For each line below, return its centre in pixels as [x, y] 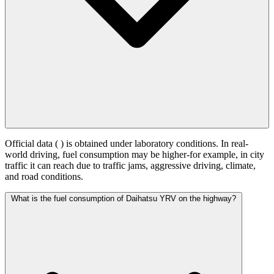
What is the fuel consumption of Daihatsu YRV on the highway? [124, 199]
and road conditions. [44, 177]
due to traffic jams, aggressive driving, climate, [166, 166]
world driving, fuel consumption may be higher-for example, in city [135, 155]
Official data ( [33, 144]
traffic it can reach [41, 166]
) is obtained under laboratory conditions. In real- [154, 144]
